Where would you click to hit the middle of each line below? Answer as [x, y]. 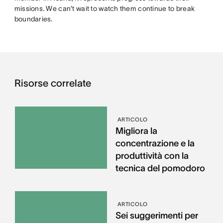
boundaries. [33, 19]
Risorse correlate [53, 83]
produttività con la [152, 156]
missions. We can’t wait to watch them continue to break [105, 8]
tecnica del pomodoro [160, 168]
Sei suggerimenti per [157, 216]
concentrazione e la [155, 143]
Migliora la [136, 131]
